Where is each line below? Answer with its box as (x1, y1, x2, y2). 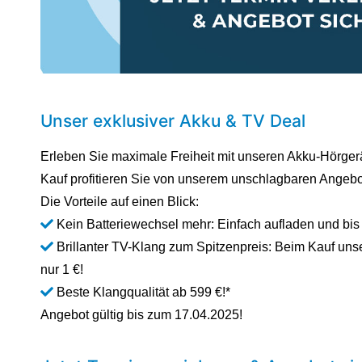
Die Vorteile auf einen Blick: (40, 195, 199, 209)
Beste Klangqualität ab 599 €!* (53, 285, 230, 300)
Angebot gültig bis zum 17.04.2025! (40, 308, 242, 322)
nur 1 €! (40, 263, 83, 277)
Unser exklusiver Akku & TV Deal (40, 110, 305, 131)
